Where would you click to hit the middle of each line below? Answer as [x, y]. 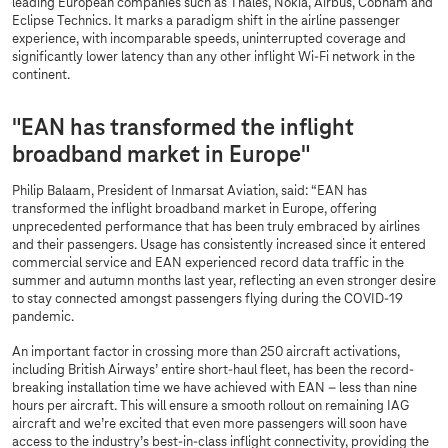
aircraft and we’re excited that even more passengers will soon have [209, 425]
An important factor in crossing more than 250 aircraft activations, [206, 353]
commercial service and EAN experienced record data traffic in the [208, 264]
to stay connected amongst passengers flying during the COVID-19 [207, 300]
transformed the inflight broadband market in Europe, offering [194, 210]
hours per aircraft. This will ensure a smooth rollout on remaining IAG [210, 407]
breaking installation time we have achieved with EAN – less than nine [214, 389]
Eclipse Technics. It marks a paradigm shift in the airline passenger [206, 22]
